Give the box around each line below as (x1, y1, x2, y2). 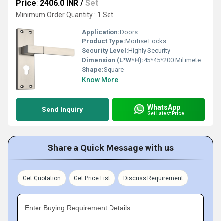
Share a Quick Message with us (47, 143, 174, 153)
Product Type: (82, 37, 125, 45)
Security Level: (82, 47, 128, 54)
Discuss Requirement (123, 175, 183, 182)
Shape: (82, 66, 104, 73)
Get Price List (74, 175, 110, 182)
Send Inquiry (42, 106, 83, 113)
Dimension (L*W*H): (82, 56, 144, 64)
